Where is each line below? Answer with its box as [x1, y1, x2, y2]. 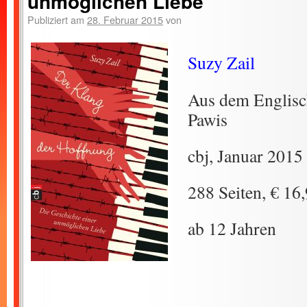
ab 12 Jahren [188, 217, 276, 240]
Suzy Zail [188, 51, 255, 74]
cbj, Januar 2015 [188, 144, 303, 167]
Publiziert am [27, 12, 84, 27]
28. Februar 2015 [87, 12, 163, 27]
